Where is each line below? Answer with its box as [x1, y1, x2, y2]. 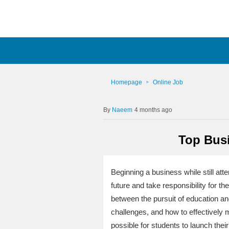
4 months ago [134, 106, 172, 113]
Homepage [110, 79, 142, 86]
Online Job [152, 79, 183, 86]
